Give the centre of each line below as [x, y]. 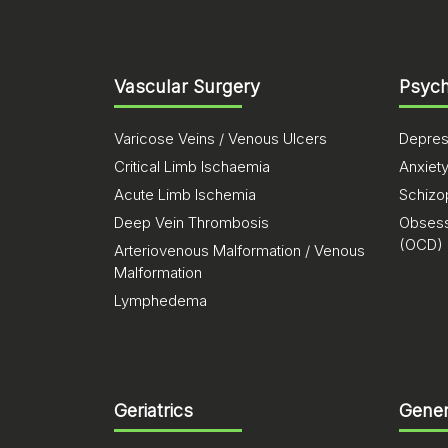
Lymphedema [160, 300]
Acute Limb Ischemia [185, 194]
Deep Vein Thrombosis [191, 222]
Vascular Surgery [187, 86]
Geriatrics [153, 410]
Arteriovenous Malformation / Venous [239, 250]
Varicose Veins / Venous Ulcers [220, 138]
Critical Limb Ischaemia [192, 166]
